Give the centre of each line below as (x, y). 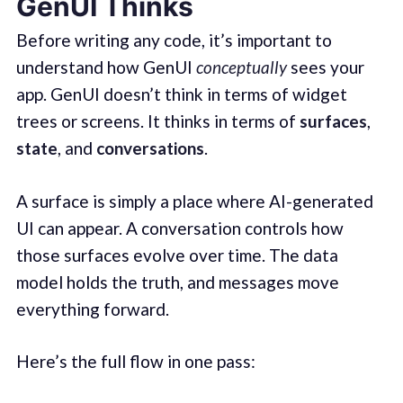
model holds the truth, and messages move (177, 282)
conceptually (241, 67)
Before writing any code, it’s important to (174, 40)
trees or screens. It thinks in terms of (157, 121)
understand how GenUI (106, 67)
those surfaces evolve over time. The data (177, 255)
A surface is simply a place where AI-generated (194, 201)
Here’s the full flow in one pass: (135, 362)
